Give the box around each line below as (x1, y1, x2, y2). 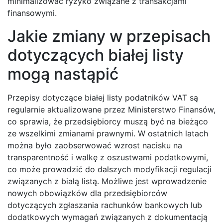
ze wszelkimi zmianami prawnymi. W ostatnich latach (7, 128, 208, 139)
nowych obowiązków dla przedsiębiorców (7, 188, 167, 199)
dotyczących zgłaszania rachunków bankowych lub (7, 200, 202, 211)
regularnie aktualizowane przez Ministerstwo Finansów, (7, 105, 216, 115)
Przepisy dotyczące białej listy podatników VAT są (7, 93, 198, 103)
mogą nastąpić (7, 64, 118, 84)
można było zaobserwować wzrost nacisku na (7, 140, 182, 151)
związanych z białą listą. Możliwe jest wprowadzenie (7, 176, 207, 187)
